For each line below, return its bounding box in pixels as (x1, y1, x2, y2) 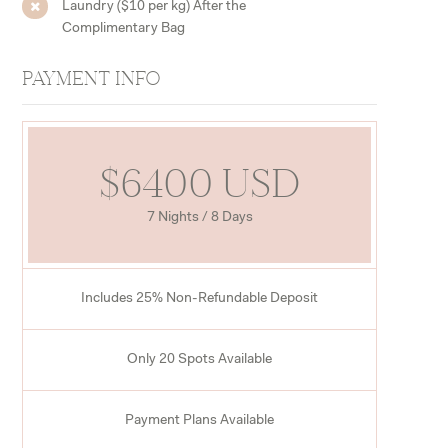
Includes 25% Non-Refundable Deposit (81, 291, 319, 306)
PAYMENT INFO (22, 65, 162, 90)
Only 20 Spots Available (127, 352, 273, 367)
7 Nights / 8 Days (146, 210, 253, 225)
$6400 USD (98, 158, 301, 208)
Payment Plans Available (125, 413, 275, 428)
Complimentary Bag (62, 21, 186, 36)
